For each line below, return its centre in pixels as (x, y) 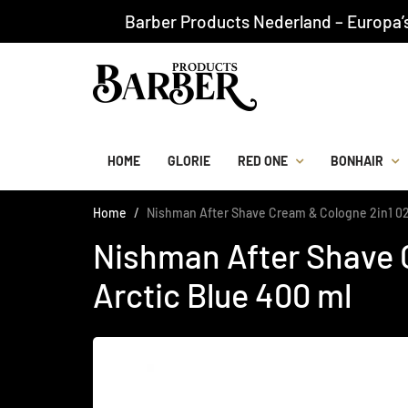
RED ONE (263, 161)
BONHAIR (357, 161)
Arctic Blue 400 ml (222, 295)
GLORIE (189, 161)
